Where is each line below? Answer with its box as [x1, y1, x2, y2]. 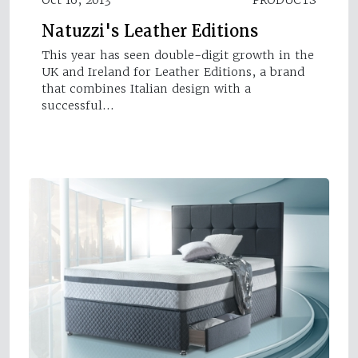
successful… [42, 97, 114, 113]
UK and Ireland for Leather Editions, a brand [42, 64, 304, 79]
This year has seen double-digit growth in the [42, 47, 314, 62]
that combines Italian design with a [42, 81, 251, 96]
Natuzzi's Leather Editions [42, 20, 258, 42]
